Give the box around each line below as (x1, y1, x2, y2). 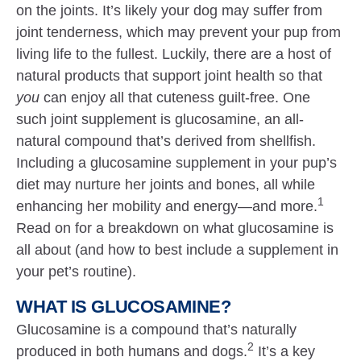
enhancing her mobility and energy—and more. (16, 198, 318, 214)
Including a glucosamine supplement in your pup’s (16, 155, 338, 171)
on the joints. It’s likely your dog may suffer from (16, 2, 323, 19)
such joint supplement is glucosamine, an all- (16, 111, 305, 127)
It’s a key (254, 343, 316, 359)
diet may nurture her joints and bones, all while (16, 176, 316, 193)
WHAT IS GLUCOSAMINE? (16, 297, 231, 317)
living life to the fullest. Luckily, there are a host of (16, 46, 332, 62)
